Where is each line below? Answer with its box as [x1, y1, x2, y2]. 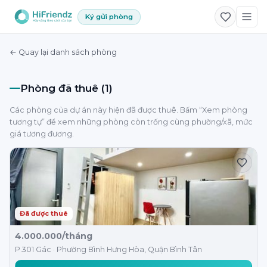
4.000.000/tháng [15, 231, 92, 241]
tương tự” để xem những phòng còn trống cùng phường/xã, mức [10, 117, 253, 126]
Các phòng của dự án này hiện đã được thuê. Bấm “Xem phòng [10, 105, 247, 114]
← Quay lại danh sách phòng [10, 48, 117, 57]
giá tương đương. [10, 129, 74, 138]
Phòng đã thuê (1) [20, 82, 113, 94]
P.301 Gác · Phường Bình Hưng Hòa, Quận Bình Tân [15, 245, 202, 254]
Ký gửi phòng [85, 12, 133, 21]
